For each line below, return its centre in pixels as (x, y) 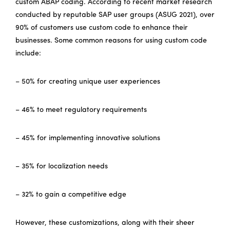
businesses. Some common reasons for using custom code (111, 41)
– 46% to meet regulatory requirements (81, 110)
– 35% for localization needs (62, 166)
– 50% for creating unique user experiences (88, 82)
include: (28, 53)
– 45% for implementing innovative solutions (88, 138)
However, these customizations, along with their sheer (105, 223)
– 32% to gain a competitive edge (71, 195)
